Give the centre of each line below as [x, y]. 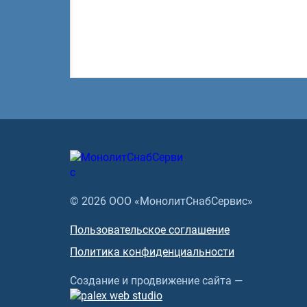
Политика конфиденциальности [152, 252]
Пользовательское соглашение [150, 230]
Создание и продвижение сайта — [156, 281]
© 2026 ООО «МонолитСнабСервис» [161, 201]
